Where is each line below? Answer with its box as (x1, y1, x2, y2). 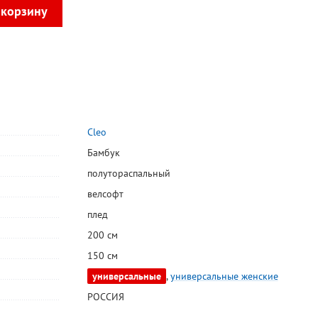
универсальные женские (170, 270, 278, 283)
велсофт (87, 187, 124, 201)
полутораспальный (87, 167, 170, 180)
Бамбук (87, 146, 120, 160)
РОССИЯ (87, 290, 124, 304)
